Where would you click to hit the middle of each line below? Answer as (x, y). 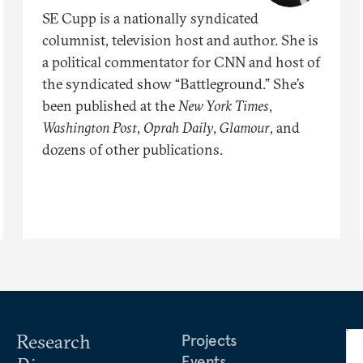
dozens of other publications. (132, 149)
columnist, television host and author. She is (180, 40)
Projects (209, 340)
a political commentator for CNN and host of (181, 62)
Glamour (245, 127)
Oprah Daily (178, 127)
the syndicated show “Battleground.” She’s (173, 83)
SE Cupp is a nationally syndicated (150, 18)
